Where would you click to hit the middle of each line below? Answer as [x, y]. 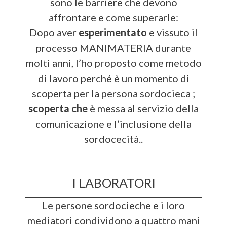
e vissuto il [173, 32]
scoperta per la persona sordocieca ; [113, 93]
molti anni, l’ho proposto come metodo [113, 63]
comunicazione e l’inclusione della [113, 123]
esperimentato [114, 32]
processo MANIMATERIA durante [113, 47]
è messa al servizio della [143, 108]
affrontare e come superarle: [113, 17]
